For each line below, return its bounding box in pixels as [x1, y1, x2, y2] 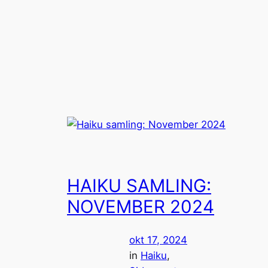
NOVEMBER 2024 [67, 196, 214, 218]
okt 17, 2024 [129, 233, 187, 246]
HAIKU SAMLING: [67, 175, 211, 197]
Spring [4, 6, 35, 18]
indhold [4, 37, 39, 49]
